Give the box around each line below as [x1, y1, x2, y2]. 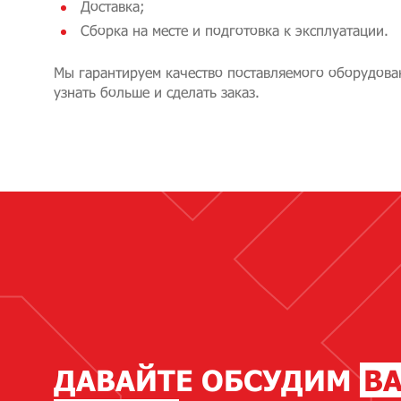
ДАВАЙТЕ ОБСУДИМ [54, 363, 360, 398]
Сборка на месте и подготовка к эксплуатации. [81, 21, 388, 39]
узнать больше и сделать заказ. [54, 83, 260, 101]
